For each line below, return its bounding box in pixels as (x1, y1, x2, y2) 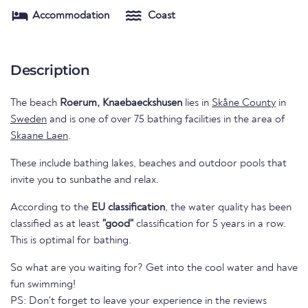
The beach (10, 98, 60, 109)
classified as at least (10, 219, 102, 230)
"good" (102, 219, 133, 230)
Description (10, 62, 90, 79)
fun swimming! (10, 279, 78, 291)
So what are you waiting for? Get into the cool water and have (10, 263, 298, 274)
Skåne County (212, 98, 276, 109)
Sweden (10, 114, 47, 126)
